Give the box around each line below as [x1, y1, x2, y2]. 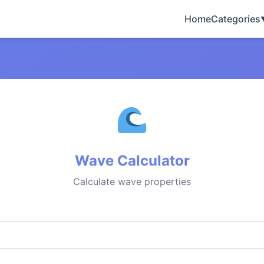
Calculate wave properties [73, 176, 191, 187]
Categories [211, 13, 260, 25]
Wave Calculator [74, 152, 190, 169]
